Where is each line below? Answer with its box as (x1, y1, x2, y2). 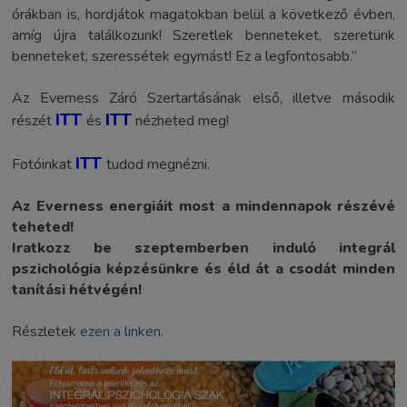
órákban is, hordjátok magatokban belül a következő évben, (12, 5, 395, 25)
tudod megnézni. (106, 154, 214, 175)
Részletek (12, 322, 81, 342)
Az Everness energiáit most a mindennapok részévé (12, 196, 395, 217)
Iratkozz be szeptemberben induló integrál (12, 238, 395, 259)
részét (12, 111, 56, 132)
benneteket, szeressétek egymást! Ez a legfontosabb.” (12, 46, 358, 67)
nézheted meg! (132, 111, 233, 132)
